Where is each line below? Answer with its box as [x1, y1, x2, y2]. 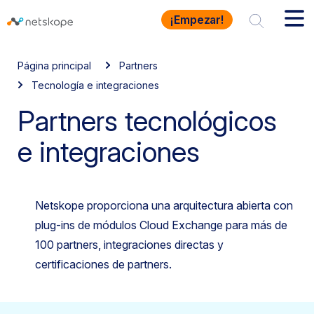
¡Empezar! [170, 13, 224, 27]
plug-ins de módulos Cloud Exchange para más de [35, 218, 287, 232]
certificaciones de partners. [35, 257, 172, 271]
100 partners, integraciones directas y [35, 238, 224, 252]
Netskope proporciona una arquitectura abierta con [35, 198, 293, 212]
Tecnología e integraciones [32, 79, 159, 91]
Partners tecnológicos [18, 104, 277, 138]
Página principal [18, 60, 91, 71]
